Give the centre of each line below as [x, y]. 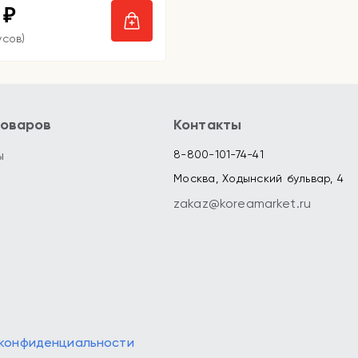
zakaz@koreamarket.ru [242, 203]
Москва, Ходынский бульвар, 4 [259, 178]
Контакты [208, 125]
